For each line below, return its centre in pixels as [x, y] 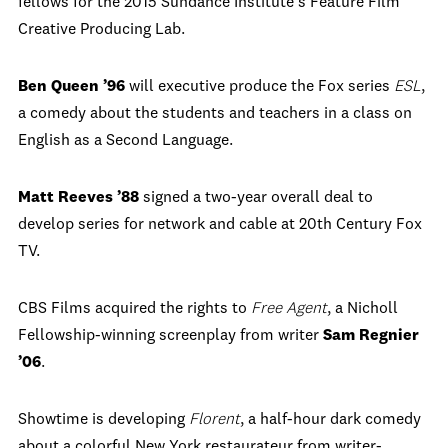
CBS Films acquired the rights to [134, 309]
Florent [214, 420]
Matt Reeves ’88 [80, 198]
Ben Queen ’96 [73, 87]
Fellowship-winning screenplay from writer [170, 336]
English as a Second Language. [125, 141]
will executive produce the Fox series [261, 87]
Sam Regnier [371, 336]
